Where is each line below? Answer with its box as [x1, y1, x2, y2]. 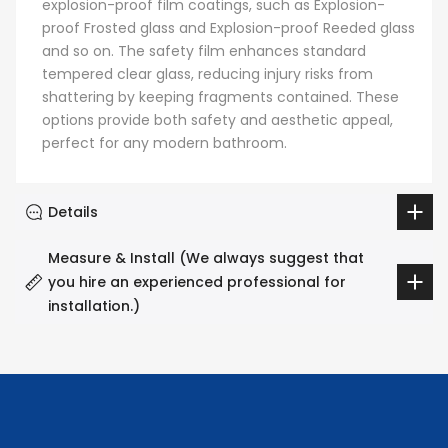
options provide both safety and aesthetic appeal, [42, 110, 393, 131]
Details [48, 201, 98, 222]
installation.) [48, 295, 140, 316]
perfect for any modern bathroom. [42, 133, 287, 154]
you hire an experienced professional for [48, 271, 346, 292]
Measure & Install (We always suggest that [48, 247, 364, 268]
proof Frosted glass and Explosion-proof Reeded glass [42, 18, 415, 39]
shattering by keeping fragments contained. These [42, 87, 399, 108]
